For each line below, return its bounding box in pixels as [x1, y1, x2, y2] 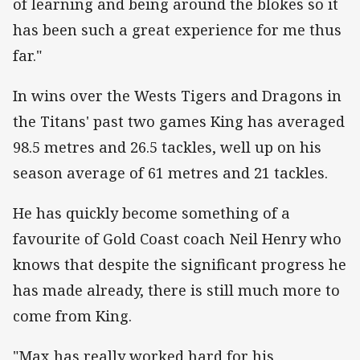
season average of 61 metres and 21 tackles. [13, 163, 328, 183]
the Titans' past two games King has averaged [13, 112, 345, 132]
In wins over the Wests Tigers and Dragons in [13, 86, 342, 106]
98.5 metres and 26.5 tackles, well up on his [13, 137, 321, 157]
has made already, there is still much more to [13, 280, 340, 301]
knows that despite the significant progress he [13, 255, 346, 275]
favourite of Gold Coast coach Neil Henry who [13, 229, 342, 249]
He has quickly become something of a [13, 203, 290, 223]
